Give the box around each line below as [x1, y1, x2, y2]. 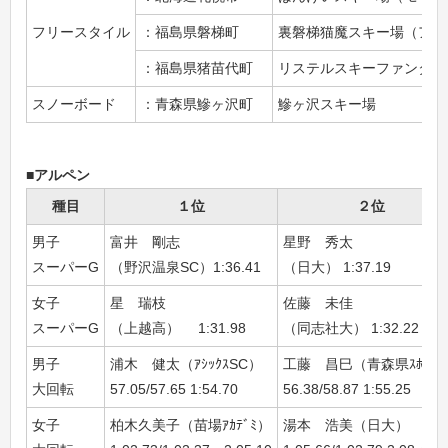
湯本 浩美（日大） [283, 417, 409, 433]
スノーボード [32, 96, 116, 112]
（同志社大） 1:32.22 [283, 320, 419, 336]
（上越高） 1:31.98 [110, 320, 246, 336]
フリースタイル [32, 24, 130, 40]
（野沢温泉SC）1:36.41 [110, 259, 261, 275]
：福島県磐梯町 [141, 24, 239, 40]
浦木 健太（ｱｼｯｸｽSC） [110, 356, 262, 372]
